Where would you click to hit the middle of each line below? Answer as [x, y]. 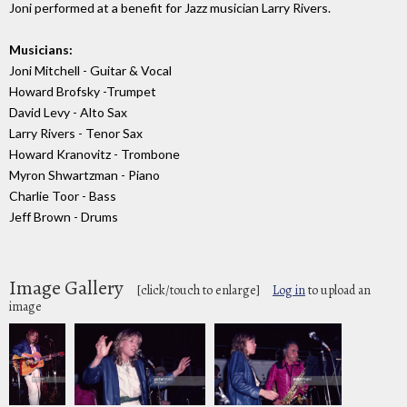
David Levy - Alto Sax [68, 112]
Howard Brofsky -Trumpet [83, 91]
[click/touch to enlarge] [198, 290]
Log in [289, 290]
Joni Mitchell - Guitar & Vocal [90, 70]
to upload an [338, 290]
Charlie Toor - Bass [63, 195]
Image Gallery [68, 288]
